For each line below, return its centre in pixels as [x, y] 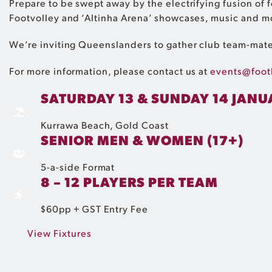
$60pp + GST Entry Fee [95, 209]
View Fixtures [59, 233]
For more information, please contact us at [110, 71]
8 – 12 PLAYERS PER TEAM [130, 181]
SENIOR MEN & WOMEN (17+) [142, 139]
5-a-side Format [78, 167]
